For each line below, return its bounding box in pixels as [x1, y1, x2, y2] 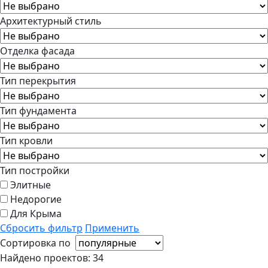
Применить [85, 221, 139, 235]
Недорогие [10, 193, 62, 206]
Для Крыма [10, 207, 62, 221]
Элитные [10, 178, 51, 192]
